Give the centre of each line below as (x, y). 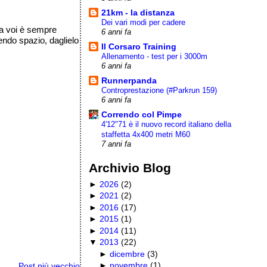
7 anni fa (117, 144)
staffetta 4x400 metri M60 (146, 134)
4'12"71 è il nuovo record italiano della (167, 124)
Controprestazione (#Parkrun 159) (159, 90)
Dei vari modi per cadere (144, 22)
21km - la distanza (138, 12)
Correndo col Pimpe (142, 114)
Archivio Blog (130, 167)
